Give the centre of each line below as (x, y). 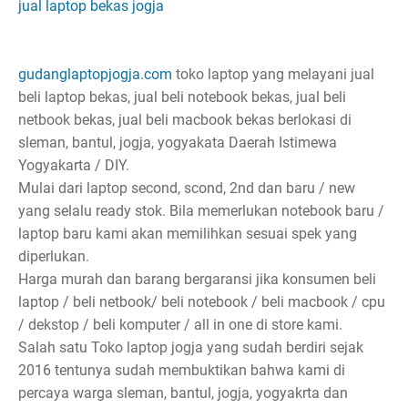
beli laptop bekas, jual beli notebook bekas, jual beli (182, 97)
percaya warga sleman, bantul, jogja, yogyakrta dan (183, 393)
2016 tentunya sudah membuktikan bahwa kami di (182, 370)
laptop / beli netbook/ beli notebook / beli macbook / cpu (202, 301)
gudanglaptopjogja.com (95, 74)
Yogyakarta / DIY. (74, 165)
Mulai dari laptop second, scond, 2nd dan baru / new (187, 188)
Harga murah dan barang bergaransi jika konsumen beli (197, 279)
